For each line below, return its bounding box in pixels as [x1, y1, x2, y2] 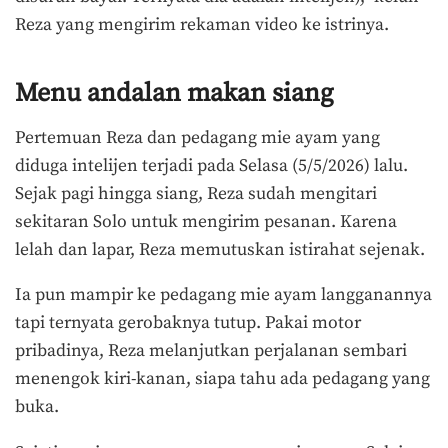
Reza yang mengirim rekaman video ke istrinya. [15, 14, 389, 37]
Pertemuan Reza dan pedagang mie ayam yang [15, 126, 380, 149]
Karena [340, 210, 397, 233]
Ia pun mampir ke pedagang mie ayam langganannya [15, 284, 432, 307]
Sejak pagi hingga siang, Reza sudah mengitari [15, 182, 377, 205]
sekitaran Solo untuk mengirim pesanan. [15, 210, 340, 233]
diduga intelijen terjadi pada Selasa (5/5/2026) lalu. [15, 154, 408, 177]
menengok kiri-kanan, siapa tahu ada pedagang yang [15, 368, 430, 391]
